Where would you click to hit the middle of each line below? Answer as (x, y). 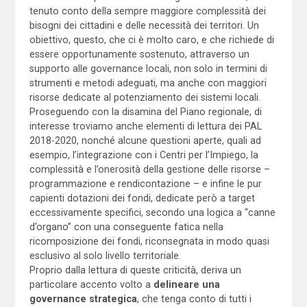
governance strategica (83, 298)
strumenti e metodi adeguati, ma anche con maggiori (148, 83)
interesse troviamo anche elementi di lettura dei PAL (145, 126)
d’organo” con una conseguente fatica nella (126, 226)
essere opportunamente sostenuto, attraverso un (139, 54)
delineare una (186, 284)
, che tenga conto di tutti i (194, 298)
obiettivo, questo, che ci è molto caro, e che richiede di (151, 39)
